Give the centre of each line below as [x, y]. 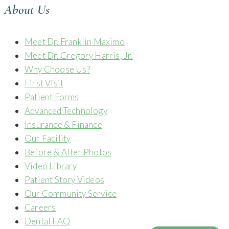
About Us [27, 10]
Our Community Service [71, 193]
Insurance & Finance [63, 124]
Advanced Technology [66, 110]
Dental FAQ [47, 221]
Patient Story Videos [64, 179]
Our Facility [48, 138]
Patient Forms [52, 97]
